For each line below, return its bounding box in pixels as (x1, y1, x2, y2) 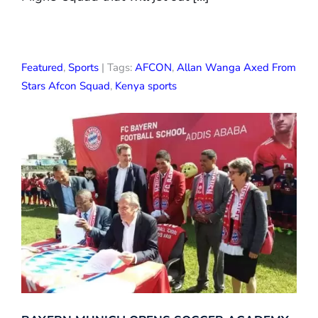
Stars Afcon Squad (21, 79, 110, 94)
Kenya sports (115, 79, 177, 94)
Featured (21, 60, 63, 75)
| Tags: (99, 60, 135, 75)
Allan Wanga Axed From (177, 60, 296, 75)
